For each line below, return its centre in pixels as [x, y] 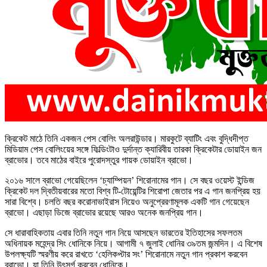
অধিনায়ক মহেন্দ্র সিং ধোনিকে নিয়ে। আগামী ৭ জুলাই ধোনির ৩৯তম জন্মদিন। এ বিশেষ [133, 243]
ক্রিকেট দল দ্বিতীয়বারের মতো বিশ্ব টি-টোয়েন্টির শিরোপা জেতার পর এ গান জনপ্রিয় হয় [133, 191]
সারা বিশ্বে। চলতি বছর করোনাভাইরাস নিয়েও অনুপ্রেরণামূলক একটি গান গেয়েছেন [127, 201]
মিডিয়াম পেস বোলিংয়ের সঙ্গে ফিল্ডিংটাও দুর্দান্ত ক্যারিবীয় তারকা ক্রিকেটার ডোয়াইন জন [133, 149]
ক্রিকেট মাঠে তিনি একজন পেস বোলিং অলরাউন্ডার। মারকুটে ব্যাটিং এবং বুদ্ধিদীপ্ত [127, 138]
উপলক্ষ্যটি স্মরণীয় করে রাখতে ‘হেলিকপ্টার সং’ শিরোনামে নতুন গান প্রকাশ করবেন [126, 254]
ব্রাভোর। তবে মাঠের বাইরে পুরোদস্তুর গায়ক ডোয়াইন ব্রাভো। [99, 160]
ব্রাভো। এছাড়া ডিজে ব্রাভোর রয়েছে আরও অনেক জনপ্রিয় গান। [104, 212]
